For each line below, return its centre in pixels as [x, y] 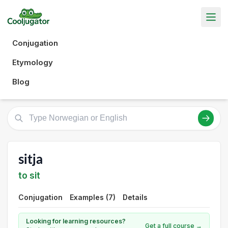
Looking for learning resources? [76, 221]
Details [135, 197]
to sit [29, 175]
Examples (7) [93, 197]
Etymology [33, 62]
